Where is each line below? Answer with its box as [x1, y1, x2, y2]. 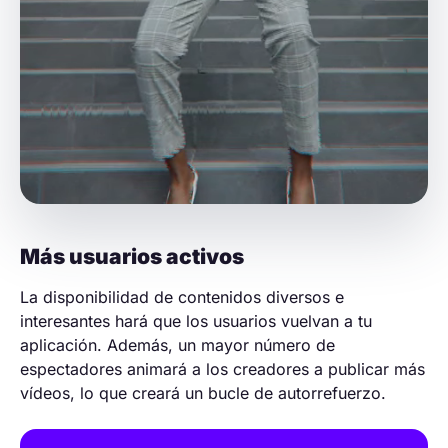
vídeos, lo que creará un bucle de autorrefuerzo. [20, 383, 386, 404]
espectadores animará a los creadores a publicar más [20, 359, 425, 380]
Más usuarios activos [20, 244, 244, 270]
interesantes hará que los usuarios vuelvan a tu [20, 311, 372, 332]
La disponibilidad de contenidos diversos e [20, 287, 344, 308]
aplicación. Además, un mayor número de [20, 335, 335, 356]
